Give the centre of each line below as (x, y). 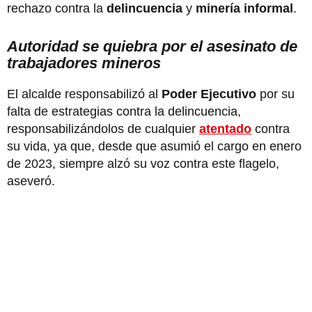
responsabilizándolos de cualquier (103, 128)
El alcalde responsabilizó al (84, 94)
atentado (225, 128)
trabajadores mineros (84, 63)
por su (277, 94)
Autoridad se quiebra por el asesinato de (152, 46)
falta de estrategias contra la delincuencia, (124, 111)
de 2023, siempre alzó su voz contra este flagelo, (143, 163)
